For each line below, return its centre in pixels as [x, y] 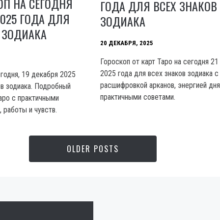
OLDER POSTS [93, 149]
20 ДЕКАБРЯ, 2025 [127, 43]
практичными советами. [138, 97]
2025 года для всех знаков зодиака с [160, 73]
